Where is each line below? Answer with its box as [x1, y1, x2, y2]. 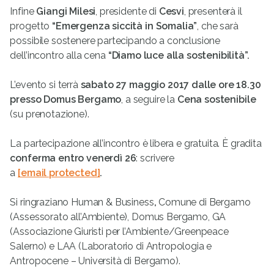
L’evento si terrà [10, 79, 81, 91]
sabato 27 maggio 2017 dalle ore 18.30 [80, 79, 261, 91]
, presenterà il [183, 6, 242, 18]
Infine [10, 6, 37, 18]
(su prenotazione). [10, 108, 89, 120]
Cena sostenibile [177, 94, 256, 106]
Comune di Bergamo [158, 196, 251, 209]
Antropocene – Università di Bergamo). [10, 255, 180, 267]
